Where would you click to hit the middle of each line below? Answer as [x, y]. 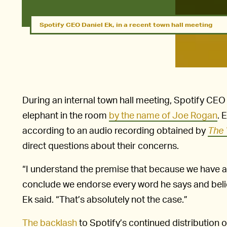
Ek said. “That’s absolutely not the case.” [105, 199]
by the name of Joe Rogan [163, 115]
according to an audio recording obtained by [115, 130]
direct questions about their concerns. [101, 145]
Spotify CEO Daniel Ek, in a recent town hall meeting [126, 24]
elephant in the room [66, 115]
